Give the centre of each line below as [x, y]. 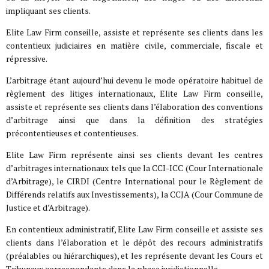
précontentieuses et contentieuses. [72, 133]
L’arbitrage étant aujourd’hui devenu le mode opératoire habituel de [134, 80]
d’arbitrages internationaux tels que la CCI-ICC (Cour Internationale [134, 168]
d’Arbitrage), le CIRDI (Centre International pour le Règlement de [134, 181]
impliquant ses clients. [48, 10]
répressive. [27, 58]
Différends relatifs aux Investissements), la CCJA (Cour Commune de [134, 194]
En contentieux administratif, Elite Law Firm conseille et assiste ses [134, 229]
